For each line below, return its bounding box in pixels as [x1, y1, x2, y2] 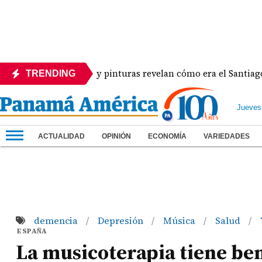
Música [163, 214, 198, 227]
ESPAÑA [17, 226, 47, 236]
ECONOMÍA [148, 132, 187, 140]
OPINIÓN [102, 132, 131, 140]
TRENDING [26, 68, 75, 78]
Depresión [97, 214, 146, 227]
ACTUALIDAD [38, 132, 85, 140]
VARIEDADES [204, 132, 250, 140]
